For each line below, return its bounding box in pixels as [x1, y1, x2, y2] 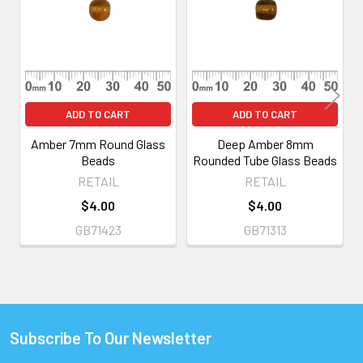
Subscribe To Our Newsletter [10, 327, 211, 348]
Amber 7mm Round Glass [31, 135, 165, 152]
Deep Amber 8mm [216, 135, 314, 152]
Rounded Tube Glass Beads [193, 152, 337, 168]
